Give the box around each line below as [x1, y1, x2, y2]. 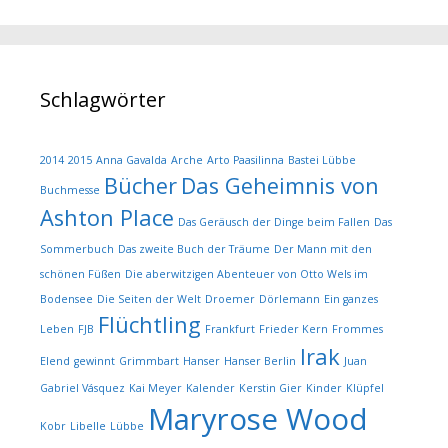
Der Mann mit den [274, 242, 372, 257]
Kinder [306, 381, 342, 396]
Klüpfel [346, 381, 384, 396]
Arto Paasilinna [207, 153, 284, 168]
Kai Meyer [129, 381, 182, 396]
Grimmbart [119, 354, 179, 369]
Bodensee [40, 292, 93, 307]
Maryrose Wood [148, 399, 368, 440]
